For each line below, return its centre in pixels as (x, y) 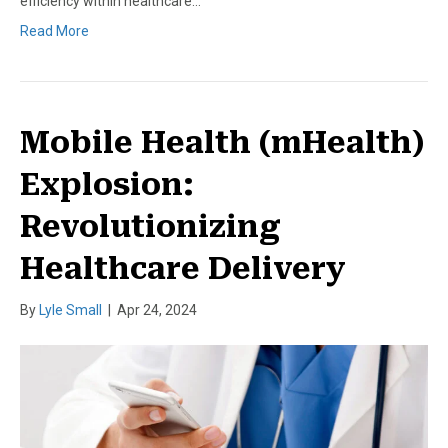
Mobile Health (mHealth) (222, 142)
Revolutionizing (150, 226)
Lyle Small (70, 309)
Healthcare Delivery (183, 268)
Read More (54, 30)
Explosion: (107, 184)
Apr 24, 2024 (157, 309)
